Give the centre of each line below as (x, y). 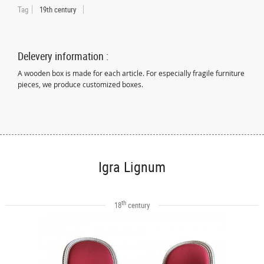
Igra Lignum (132, 167)
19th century (58, 9)
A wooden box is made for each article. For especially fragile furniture (131, 73)
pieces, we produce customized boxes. (81, 84)
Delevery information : (63, 56)
